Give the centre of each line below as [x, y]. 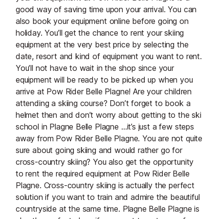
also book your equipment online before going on [102, 21]
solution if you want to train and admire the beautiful [108, 197]
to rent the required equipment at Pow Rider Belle [103, 174]
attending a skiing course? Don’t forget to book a [103, 103]
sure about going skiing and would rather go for [99, 150]
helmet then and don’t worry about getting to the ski [109, 115]
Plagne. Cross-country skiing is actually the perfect [105, 185]
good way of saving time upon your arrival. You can [106, 9]
